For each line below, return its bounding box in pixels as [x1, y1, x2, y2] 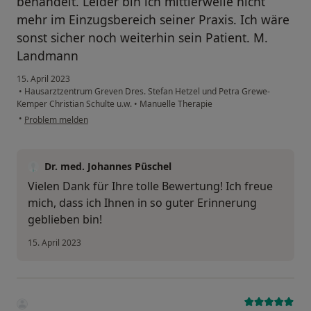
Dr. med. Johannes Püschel [44, 160, 171, 174]
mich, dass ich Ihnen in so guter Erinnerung [28, 195, 257, 211]
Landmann [17, 47, 78, 65]
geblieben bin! [28, 212, 102, 228]
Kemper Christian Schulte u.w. [17, 98, 134, 110]
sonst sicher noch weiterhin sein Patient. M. [17, 29, 268, 47]
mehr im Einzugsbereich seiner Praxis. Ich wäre [17, 11, 289, 28]
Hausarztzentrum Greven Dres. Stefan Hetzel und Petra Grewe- [22, 85, 270, 98]
